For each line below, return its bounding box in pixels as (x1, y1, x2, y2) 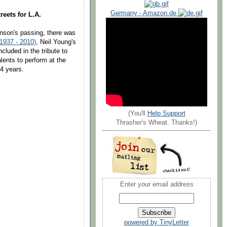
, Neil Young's (36, 39, 76, 46)
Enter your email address (120, 181, 194, 188)
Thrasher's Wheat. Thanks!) (116, 119, 197, 126)
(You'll (128, 109, 147, 117)
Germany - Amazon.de (110, 9, 178, 17)
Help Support (147, 109, 185, 117)
